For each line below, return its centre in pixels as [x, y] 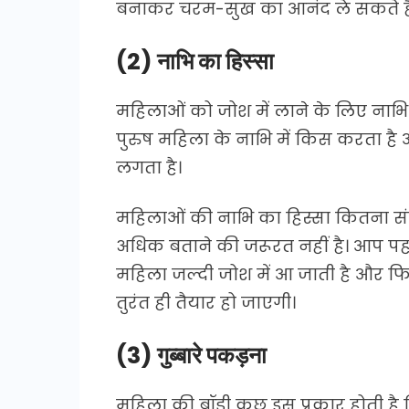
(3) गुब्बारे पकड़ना [191, 355]
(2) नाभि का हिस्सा [195, 61]
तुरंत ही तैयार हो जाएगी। [206, 302]
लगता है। [149, 167]
